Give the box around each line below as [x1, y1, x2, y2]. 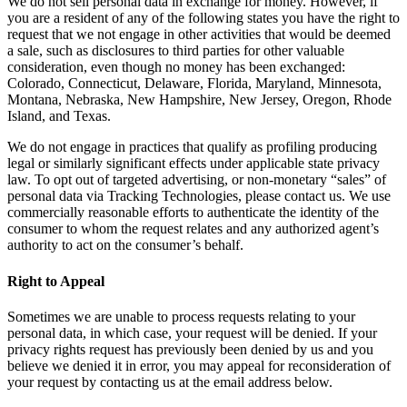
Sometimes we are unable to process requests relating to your [7, 308, 355, 324]
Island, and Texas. [7, 108, 111, 124]
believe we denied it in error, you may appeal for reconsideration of [7, 357, 391, 373]
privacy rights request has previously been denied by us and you [7, 341, 373, 357]
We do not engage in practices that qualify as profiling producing [7, 139, 377, 155]
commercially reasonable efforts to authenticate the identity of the [7, 204, 379, 221]
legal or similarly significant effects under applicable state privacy [7, 155, 380, 172]
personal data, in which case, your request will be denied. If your [7, 324, 377, 341]
